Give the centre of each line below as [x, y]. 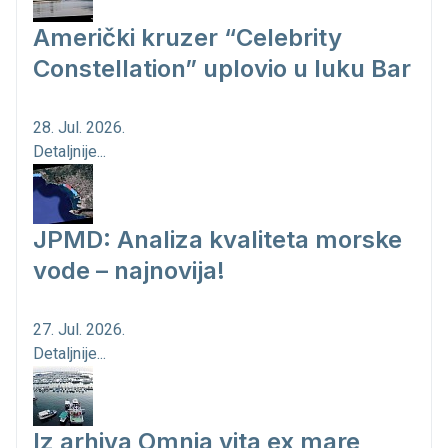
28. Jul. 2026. [79, 128]
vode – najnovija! [129, 271]
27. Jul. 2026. [79, 330]
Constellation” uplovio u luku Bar [222, 69]
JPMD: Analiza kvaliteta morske [217, 240]
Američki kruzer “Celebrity [187, 38]
